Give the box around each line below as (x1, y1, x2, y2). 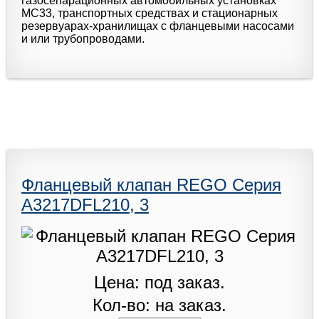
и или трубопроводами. (21, 32, 145, 45)
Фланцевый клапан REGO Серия (21, 174, 281, 194)
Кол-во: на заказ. (93, 295, 226, 315)
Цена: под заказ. (94, 272, 225, 292)
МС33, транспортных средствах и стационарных (21, 6, 278, 19)
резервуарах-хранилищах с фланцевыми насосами (21, 19, 294, 32)
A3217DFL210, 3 (21, 194, 149, 214)
